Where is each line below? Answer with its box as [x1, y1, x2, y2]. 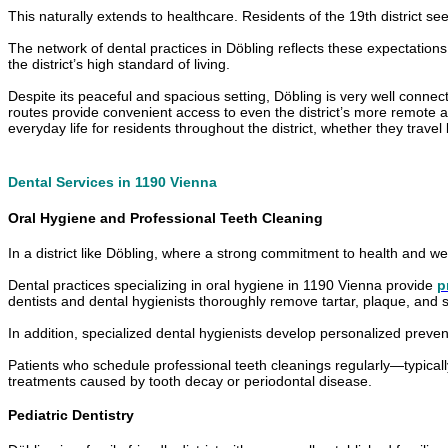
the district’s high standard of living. [8, 56, 230, 73]
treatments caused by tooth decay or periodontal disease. [8, 372, 372, 389]
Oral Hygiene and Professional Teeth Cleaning [8, 210, 323, 227]
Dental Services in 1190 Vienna [8, 174, 217, 191]
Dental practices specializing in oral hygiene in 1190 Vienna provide [8, 276, 437, 293]
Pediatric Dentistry [8, 407, 134, 424]
